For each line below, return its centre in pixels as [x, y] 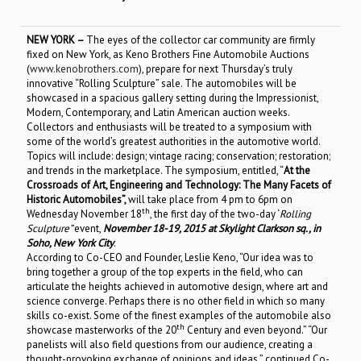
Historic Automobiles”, [77, 199]
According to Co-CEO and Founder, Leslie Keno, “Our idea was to [170, 257]
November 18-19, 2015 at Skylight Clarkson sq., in [212, 228]
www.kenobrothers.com [84, 69]
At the [297, 170]
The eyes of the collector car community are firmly [201, 40]
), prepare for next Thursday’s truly [216, 69]
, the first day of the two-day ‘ [215, 214]
